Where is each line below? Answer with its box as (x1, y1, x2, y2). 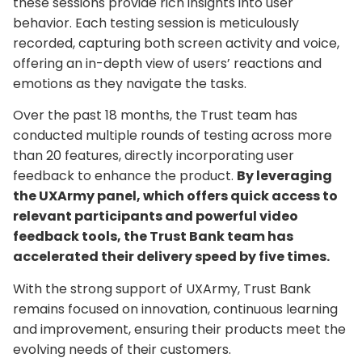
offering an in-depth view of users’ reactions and (13, 53, 322, 73)
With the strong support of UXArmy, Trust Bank (13, 279, 311, 298)
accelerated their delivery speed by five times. (13, 247, 330, 267)
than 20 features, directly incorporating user (13, 146, 294, 166)
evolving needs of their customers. (13, 339, 231, 359)
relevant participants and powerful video (13, 207, 298, 226)
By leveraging (237, 166, 332, 186)
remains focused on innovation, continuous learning (13, 299, 338, 318)
